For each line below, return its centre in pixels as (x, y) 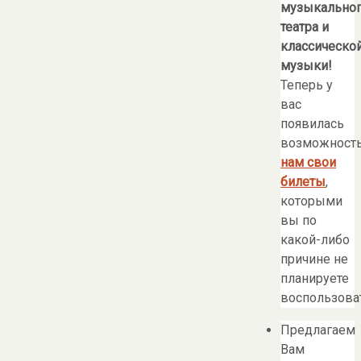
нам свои (308, 163)
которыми (311, 201)
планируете (315, 279)
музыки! (306, 66)
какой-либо (315, 240)
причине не (314, 259)
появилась (312, 124)
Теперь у (307, 85)
